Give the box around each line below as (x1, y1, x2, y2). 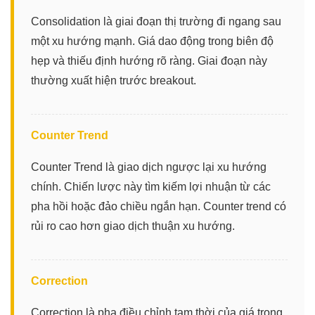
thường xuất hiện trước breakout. (31, 74, 196, 86)
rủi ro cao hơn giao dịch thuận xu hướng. (31, 219, 235, 232)
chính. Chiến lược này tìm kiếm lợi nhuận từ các (31, 180, 271, 193)
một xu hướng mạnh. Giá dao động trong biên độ (31, 34, 274, 47)
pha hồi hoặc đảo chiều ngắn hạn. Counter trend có (31, 200, 286, 212)
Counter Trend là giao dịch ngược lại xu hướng (31, 160, 266, 173)
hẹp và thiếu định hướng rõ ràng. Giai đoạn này (31, 54, 267, 67)
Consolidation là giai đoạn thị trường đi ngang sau (31, 15, 281, 27)
